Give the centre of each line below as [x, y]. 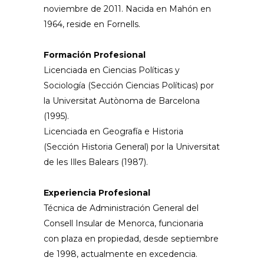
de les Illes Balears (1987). [96, 162]
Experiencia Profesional [97, 193]
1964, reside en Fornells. [92, 24]
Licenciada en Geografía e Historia [113, 131]
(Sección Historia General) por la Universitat [132, 147]
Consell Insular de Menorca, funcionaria [123, 223]
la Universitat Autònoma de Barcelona [122, 101]
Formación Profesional [95, 55]
